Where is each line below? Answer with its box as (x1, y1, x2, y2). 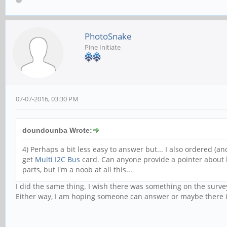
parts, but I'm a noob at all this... (22, 165, 132, 175)
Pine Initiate (85, 43, 121, 52)
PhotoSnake (85, 30, 132, 43)
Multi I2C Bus (35, 155, 80, 165)
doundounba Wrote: (22, 126, 92, 135)
